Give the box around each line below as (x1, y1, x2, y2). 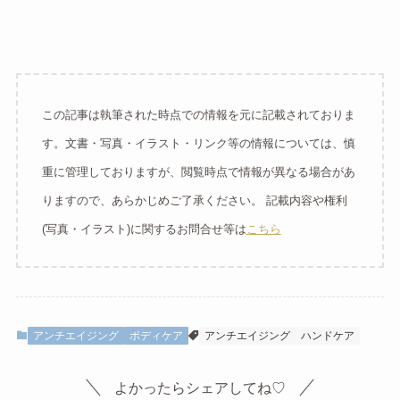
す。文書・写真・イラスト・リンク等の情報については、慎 (41, 137, 355, 151)
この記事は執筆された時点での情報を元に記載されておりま (41, 108, 355, 122)
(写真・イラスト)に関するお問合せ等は (41, 222, 246, 237)
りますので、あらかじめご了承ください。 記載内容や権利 (41, 194, 347, 208)
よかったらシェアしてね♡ (114, 379, 286, 396)
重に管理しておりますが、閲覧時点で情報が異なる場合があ (41, 165, 355, 179)
